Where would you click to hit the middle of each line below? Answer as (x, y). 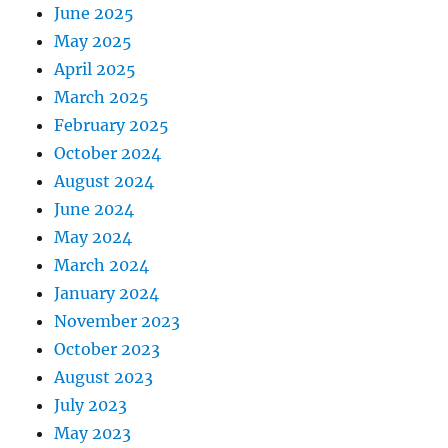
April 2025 (95, 69)
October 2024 (108, 153)
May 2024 (93, 237)
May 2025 (93, 41)
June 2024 (94, 209)
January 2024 (107, 293)
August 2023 (104, 377)
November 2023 (117, 321)
